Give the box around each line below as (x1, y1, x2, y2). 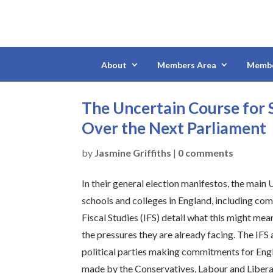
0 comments (178, 147, 234, 159)
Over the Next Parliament (82, 118, 267, 138)
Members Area (157, 60, 216, 71)
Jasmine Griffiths (94, 147, 172, 159)
